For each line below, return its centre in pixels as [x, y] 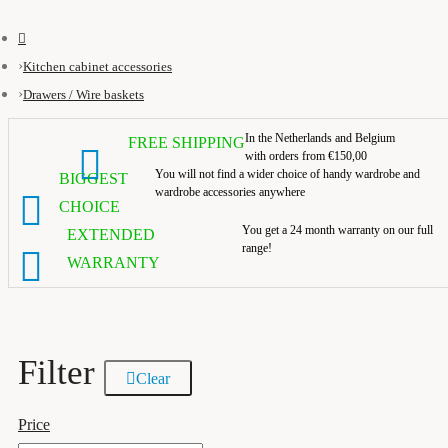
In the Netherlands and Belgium [320, 138]
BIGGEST [94, 178]
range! [257, 248]
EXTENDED [111, 234]
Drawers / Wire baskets [83, 94]
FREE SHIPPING [187, 142]
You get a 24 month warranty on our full [338, 230]
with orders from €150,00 [306, 156]
